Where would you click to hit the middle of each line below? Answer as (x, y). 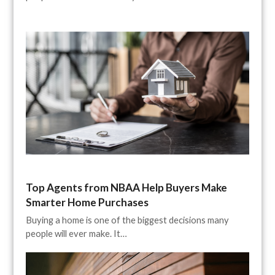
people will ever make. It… (77, 233)
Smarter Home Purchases (87, 202)
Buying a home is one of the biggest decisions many (128, 219)
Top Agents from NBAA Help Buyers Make (127, 187)
